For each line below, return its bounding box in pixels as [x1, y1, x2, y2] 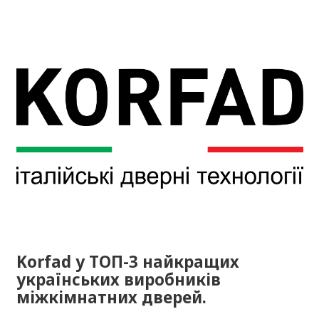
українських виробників [16, 268, 221, 291]
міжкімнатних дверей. [16, 286, 206, 308]
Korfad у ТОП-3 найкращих [16, 250, 239, 273]
